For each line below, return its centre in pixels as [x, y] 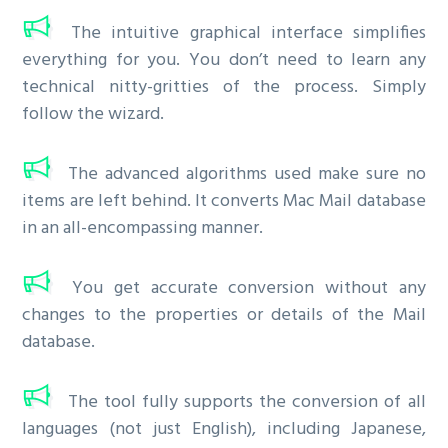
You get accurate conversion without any [243, 289]
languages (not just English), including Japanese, [224, 430]
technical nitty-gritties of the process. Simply [224, 88]
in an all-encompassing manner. [143, 229]
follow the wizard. [93, 115]
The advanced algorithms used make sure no [243, 175]
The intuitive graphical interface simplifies [243, 34]
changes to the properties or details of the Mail [224, 316]
